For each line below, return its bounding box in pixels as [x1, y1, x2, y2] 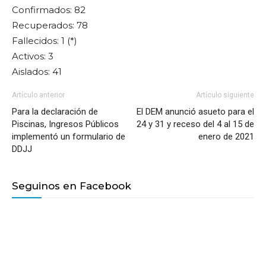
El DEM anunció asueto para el [137, 106, 254, 117]
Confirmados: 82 [12, 4, 85, 15]
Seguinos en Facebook [12, 180, 131, 192]
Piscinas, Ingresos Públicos [12, 119, 119, 129]
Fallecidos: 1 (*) [12, 35, 77, 46]
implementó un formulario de [12, 131, 125, 142]
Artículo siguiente [196, 91, 254, 99]
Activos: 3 [12, 50, 53, 62]
